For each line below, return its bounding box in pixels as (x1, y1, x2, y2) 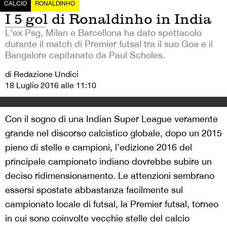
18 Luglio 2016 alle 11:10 (5, 80, 96, 90)
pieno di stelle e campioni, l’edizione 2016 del (5, 141, 192, 153)
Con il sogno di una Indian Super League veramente (5, 113, 218, 124)
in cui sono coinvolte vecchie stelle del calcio (5, 212, 190, 223)
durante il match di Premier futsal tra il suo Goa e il (5, 38, 213, 49)
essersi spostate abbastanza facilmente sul (5, 184, 183, 195)
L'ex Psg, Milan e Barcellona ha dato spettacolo (5, 27, 202, 38)
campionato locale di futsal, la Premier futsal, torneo (5, 198, 218, 209)
